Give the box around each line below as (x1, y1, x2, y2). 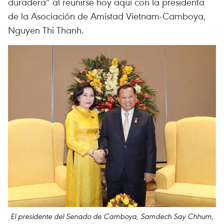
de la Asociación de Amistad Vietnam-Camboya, (8, 9, 206, 22)
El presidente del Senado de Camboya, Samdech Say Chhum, (10, 211, 213, 221)
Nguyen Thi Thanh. (8, 23, 84, 36)
